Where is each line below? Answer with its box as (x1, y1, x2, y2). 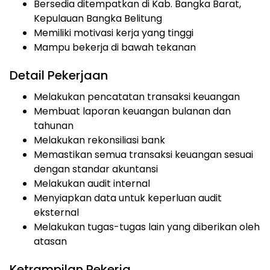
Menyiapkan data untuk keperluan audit (34, 190, 222, 205)
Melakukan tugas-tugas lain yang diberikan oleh (34, 219, 260, 234)
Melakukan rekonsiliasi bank (34, 133, 165, 147)
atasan (34, 234, 67, 248)
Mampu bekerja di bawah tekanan (34, 40, 196, 54)
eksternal (34, 205, 79, 219)
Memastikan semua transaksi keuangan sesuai (34, 147, 253, 162)
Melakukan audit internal (34, 176, 150, 190)
